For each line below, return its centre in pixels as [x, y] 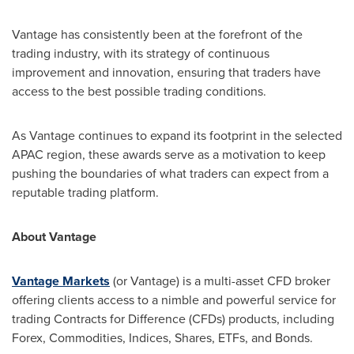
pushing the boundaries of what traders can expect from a [170, 173]
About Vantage [54, 236]
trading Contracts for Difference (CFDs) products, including [173, 318]
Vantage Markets [61, 281]
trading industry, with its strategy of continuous [141, 53]
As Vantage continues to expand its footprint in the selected [177, 135]
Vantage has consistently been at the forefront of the [157, 34]
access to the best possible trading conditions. [139, 91]
